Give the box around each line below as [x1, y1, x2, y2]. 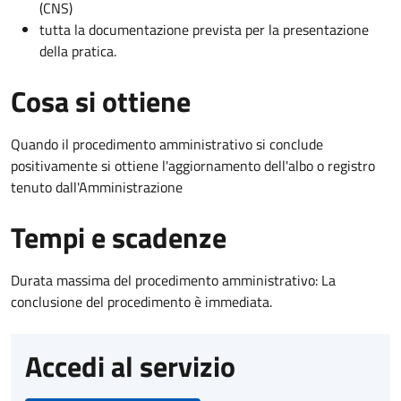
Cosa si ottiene [11, 79, 191, 123]
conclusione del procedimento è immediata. [11, 290, 272, 312]
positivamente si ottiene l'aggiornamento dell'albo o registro [11, 154, 375, 176]
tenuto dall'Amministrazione [11, 175, 183, 198]
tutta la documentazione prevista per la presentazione [39, 18, 369, 40]
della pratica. [39, 39, 116, 62]
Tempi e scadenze [11, 215, 226, 259]
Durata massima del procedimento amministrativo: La [11, 269, 336, 291]
